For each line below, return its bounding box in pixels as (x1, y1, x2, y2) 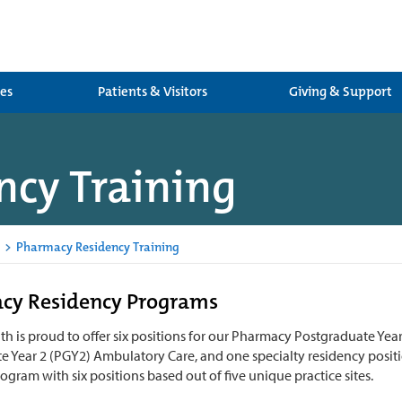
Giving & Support (288, 83, 392, 100)
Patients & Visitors (98, 83, 207, 100)
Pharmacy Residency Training (13, 239, 179, 255)
